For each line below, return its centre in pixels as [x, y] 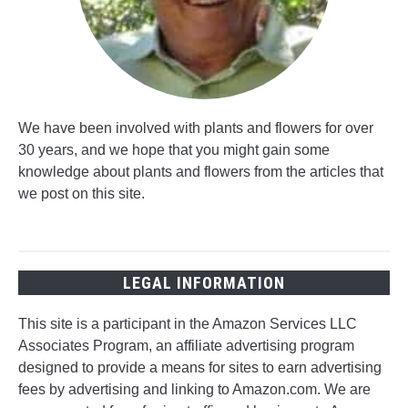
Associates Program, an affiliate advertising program [186, 346]
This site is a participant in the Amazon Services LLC [188, 324]
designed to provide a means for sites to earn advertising [200, 368]
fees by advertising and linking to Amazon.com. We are [194, 390]
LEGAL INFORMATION [204, 283]
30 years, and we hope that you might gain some [174, 150]
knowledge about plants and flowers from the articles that [201, 172]
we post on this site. [82, 194]
